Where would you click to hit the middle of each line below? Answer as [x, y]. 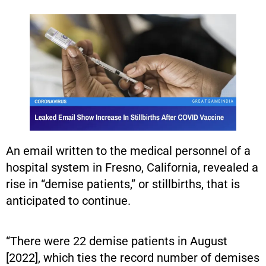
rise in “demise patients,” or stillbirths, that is [123, 184]
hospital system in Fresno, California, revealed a [132, 167]
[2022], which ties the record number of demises [133, 257]
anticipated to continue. [68, 200]
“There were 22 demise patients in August [117, 241]
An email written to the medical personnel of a [128, 151]
